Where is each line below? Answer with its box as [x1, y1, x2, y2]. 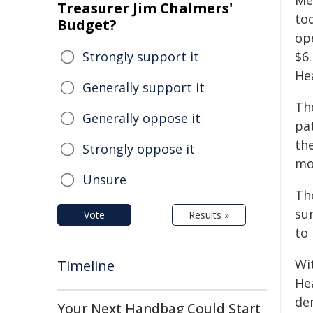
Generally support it [82, 79, 205, 96]
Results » [189, 208, 229, 221]
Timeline [57, 256, 115, 275]
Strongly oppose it [82, 140, 195, 157]
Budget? [57, 15, 117, 34]
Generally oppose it [82, 110, 201, 126]
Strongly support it [82, 48, 199, 65]
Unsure [82, 171, 126, 188]
